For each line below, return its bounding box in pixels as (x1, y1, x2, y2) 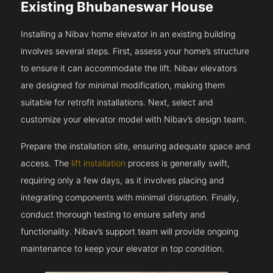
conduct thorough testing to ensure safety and (21, 209, 206, 220)
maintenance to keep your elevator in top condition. (21, 243, 225, 254)
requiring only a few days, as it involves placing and (21, 175, 225, 186)
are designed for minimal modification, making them (21, 80, 225, 91)
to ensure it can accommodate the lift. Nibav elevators (21, 63, 238, 74)
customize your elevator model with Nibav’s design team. (21, 114, 247, 125)
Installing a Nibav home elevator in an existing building (21, 29, 236, 40)
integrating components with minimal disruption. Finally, (21, 192, 239, 203)
